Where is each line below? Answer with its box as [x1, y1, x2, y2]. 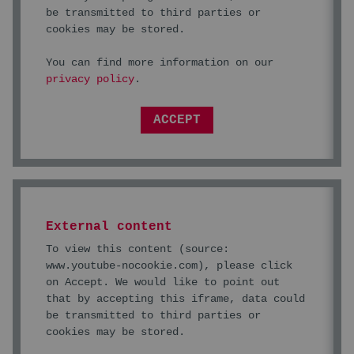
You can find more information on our [46, 55, 273, 69]
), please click [198, 258, 292, 272]
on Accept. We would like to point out [46, 275, 280, 288]
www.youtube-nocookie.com [46, 258, 198, 272]
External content [46, 219, 172, 234]
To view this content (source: [46, 242, 229, 255]
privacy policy [46, 72, 134, 85]
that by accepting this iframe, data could [46, 292, 305, 305]
